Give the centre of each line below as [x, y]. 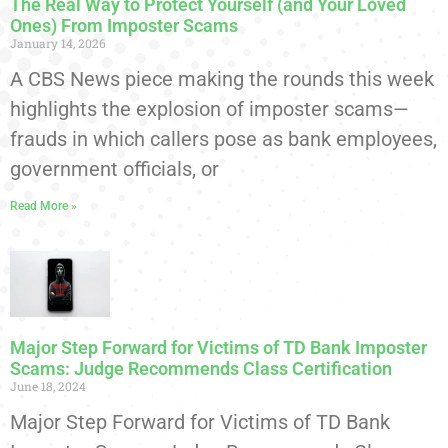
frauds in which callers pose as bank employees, [223, 138]
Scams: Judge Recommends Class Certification [201, 369]
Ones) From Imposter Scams [124, 25]
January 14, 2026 [58, 42]
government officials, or [114, 168]
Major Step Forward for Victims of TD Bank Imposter [218, 348]
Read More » [43, 205]
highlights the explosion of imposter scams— [209, 108]
